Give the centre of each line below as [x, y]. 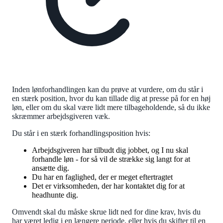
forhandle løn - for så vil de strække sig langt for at [111, 159]
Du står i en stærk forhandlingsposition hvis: [81, 133]
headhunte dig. [57, 195]
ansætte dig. [52, 168]
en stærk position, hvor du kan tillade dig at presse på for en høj [111, 99]
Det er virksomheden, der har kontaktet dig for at [108, 186]
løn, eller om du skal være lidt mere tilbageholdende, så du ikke [111, 108]
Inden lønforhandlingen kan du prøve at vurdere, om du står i [108, 90]
